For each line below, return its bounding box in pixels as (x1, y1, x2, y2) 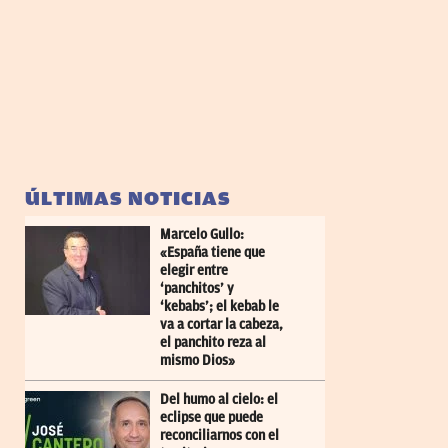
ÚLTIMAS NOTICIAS (25, 186, 231, 210)
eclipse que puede (160, 409, 263, 425)
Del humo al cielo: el (160, 391, 278, 407)
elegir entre (160, 262, 228, 278)
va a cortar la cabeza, (160, 316, 283, 332)
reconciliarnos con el (160, 427, 279, 443)
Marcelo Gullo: (160, 226, 244, 242)
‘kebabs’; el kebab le (160, 298, 279, 314)
